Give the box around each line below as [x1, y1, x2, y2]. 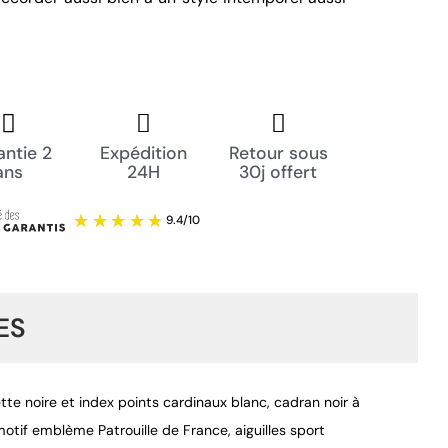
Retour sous [228, 141, 328, 164]
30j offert [239, 160, 318, 183]
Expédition [99, 141, 187, 164]
